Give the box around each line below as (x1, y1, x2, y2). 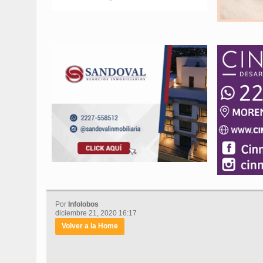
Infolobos (68, 200, 99, 209)
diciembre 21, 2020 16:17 (55, 209, 137, 218)
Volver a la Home (62, 222, 118, 231)
